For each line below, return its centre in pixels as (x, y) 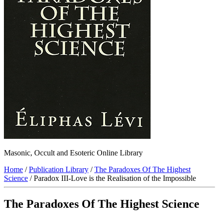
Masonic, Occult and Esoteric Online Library (73, 153)
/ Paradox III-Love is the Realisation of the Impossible (112, 178)
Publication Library (59, 170)
